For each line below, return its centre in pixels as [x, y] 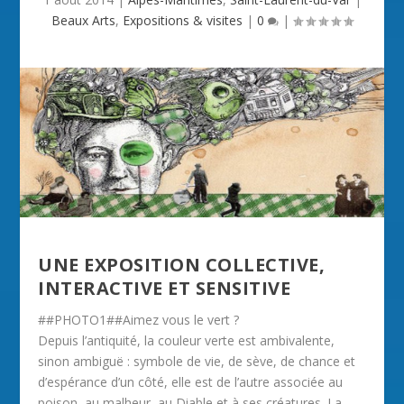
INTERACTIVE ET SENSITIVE [165, 288]
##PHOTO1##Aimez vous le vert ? [139, 319]
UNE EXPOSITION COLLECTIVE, [182, 264]
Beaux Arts [83, 20]
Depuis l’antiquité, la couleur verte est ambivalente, [187, 340]
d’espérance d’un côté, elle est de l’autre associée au [191, 381]
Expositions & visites [183, 20]
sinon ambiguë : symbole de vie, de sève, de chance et [197, 361]
